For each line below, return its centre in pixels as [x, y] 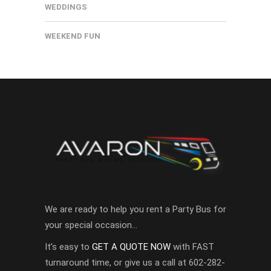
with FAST [192, 247]
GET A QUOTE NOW [131, 247]
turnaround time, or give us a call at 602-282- [135, 262]
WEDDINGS [66, 7]
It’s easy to [68, 247]
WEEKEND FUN [73, 36]
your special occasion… [91, 225]
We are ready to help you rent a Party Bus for [135, 209]
